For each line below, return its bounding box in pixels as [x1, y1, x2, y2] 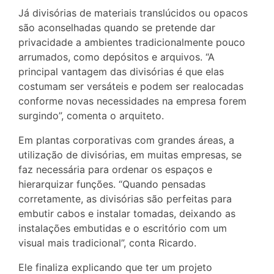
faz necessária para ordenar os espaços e [18, 163, 212, 176]
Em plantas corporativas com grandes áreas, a [18, 134, 234, 146]
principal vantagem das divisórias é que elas [18, 65, 224, 78]
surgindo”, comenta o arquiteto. [18, 109, 164, 122]
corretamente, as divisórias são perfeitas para [18, 193, 232, 205]
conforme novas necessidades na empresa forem [18, 95, 246, 107]
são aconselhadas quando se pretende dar [18, 21, 215, 34]
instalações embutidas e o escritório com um [18, 222, 227, 234]
